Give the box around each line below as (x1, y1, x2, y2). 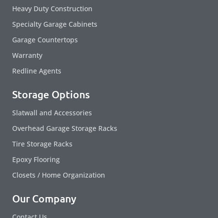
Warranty (12, 51, 42, 60)
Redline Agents (12, 66, 61, 76)
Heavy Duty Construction (12, 4, 92, 14)
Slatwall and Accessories (12, 108, 92, 118)
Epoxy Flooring (12, 155, 60, 164)
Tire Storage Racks (12, 139, 73, 149)
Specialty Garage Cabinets (12, 19, 97, 29)
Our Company (12, 192, 76, 205)
